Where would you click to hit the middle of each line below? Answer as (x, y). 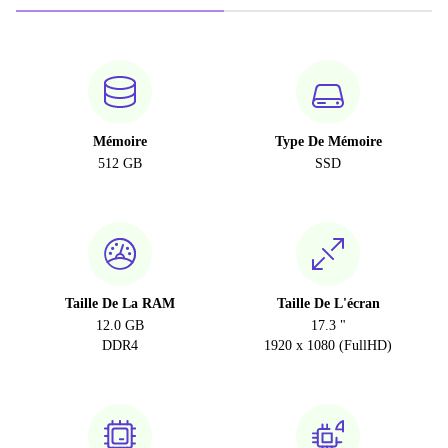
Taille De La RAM (120, 303)
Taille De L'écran (328, 303)
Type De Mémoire (328, 141)
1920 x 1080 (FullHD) (328, 345)
